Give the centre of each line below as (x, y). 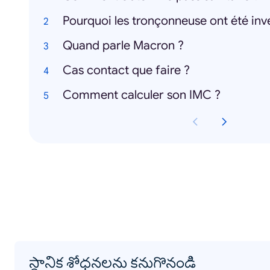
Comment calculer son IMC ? (142, 95)
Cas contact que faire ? (126, 70)
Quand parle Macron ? (123, 46)
